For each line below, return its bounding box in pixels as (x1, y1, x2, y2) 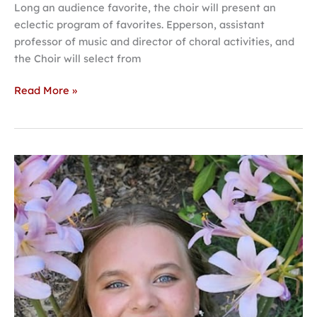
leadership (13, 257, 67, 271)
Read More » (14, 83, 77, 98)
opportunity (13, 274, 73, 288)
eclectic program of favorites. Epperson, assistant (14, 17, 265, 31)
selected (13, 172, 57, 186)
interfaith (13, 223, 62, 237)
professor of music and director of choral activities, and (14, 34, 294, 48)
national (13, 206, 55, 220)
